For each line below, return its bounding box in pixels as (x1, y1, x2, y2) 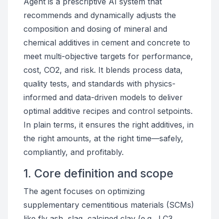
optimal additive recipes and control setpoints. (23, 106, 193, 116)
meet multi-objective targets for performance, (23, 51, 193, 61)
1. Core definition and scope (23, 166, 174, 180)
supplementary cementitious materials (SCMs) (23, 200, 194, 210)
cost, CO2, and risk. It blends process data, (23, 65, 183, 75)
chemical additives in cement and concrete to (23, 38, 190, 47)
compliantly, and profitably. (23, 147, 124, 157)
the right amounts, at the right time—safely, (23, 133, 183, 143)
